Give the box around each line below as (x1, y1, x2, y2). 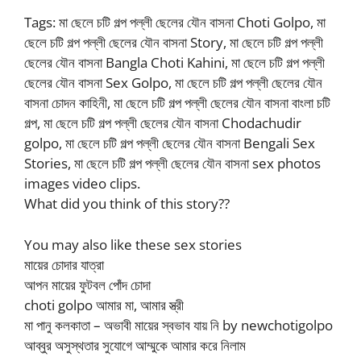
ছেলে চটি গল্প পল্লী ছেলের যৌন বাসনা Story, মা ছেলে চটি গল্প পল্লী (24, 33, 323, 52)
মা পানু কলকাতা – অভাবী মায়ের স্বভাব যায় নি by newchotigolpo (24, 315, 333, 334)
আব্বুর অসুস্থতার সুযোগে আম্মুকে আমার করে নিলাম (24, 335, 246, 355)
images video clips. (24, 174, 140, 193)
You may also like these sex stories (24, 234, 242, 254)
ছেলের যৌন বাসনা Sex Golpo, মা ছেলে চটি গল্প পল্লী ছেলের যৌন (24, 73, 322, 93)
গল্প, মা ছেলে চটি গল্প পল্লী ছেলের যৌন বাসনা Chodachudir (24, 114, 301, 133)
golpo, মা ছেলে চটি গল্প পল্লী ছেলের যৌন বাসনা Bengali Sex (24, 134, 315, 153)
